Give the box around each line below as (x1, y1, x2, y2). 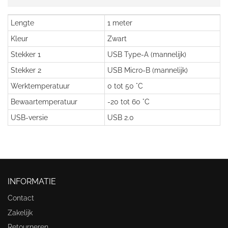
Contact (8, 194, 34, 203)
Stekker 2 (11, 66, 41, 74)
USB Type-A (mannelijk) (107, 50, 186, 59)
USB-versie (11, 113, 48, 122)
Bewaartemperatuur (11, 98, 77, 106)
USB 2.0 (107, 113, 134, 122)
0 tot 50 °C (107, 82, 143, 90)
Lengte (11, 19, 34, 27)
